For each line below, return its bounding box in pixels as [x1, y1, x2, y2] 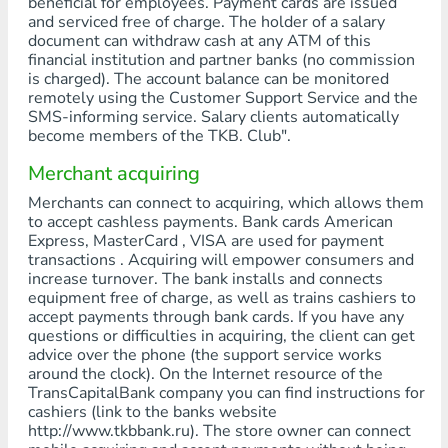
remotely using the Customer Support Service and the [27, 87, 418, 109]
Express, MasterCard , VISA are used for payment [27, 230, 384, 252]
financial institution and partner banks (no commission [27, 49, 415, 71]
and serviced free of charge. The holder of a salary [27, 11, 385, 33]
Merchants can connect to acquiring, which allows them [27, 192, 424, 214]
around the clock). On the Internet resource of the [27, 363, 383, 385]
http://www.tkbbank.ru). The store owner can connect [27, 420, 411, 442]
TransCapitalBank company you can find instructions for [27, 382, 425, 404]
